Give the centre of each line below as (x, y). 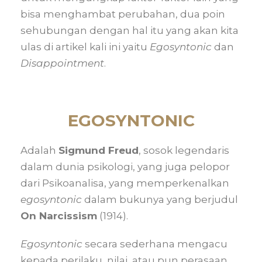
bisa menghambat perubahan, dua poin (123, 14)
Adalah (39, 150)
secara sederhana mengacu (155, 244)
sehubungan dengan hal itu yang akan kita (130, 30)
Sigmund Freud (99, 150)
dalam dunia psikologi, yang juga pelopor (125, 167)
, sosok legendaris (184, 150)
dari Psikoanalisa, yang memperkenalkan (125, 183)
